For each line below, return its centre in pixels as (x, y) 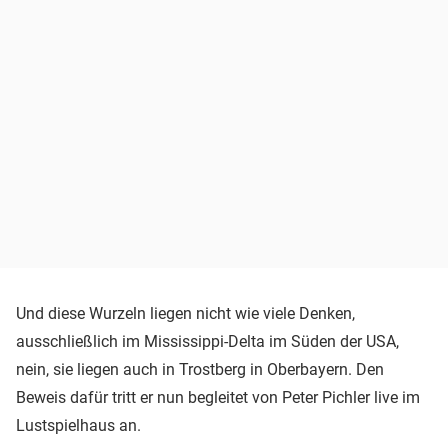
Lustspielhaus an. (78, 426)
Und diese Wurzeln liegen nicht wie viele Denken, (185, 314)
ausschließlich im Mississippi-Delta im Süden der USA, (207, 342)
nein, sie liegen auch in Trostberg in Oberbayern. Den (200, 370)
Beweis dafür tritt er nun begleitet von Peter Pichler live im (218, 398)
